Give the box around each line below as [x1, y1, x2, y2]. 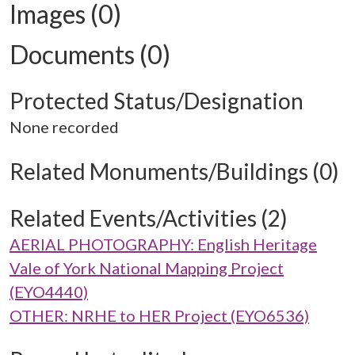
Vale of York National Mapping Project [10, 258, 284, 277]
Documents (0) [10, 39, 170, 70]
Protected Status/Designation [10, 87, 303, 114]
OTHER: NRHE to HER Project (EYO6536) [10, 306, 309, 325]
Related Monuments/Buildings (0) [10, 158, 339, 185]
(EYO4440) [10, 282, 88, 301]
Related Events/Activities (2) [10, 204, 288, 231]
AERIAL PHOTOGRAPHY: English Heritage [10, 235, 317, 254]
